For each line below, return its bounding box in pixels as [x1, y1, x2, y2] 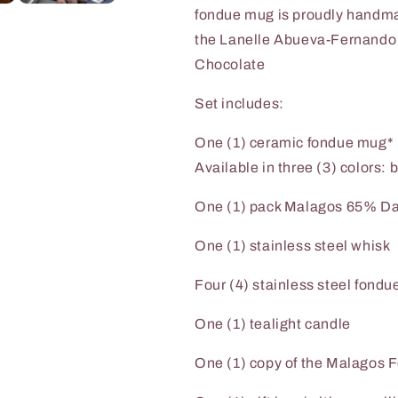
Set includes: [195, 95, 284, 111]
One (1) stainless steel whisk [195, 237, 394, 253]
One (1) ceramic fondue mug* [195, 134, 394, 150]
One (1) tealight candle [195, 315, 357, 331]
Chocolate [195, 56, 266, 72]
